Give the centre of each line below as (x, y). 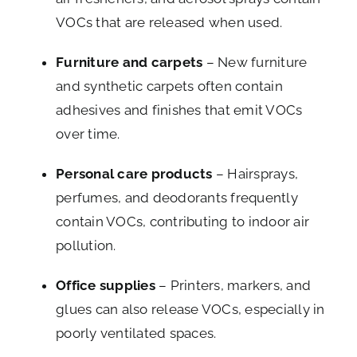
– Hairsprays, (255, 174)
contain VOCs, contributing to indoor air (183, 222)
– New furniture (255, 63)
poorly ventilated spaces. (136, 333)
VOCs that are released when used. (169, 23)
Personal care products (134, 174)
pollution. (86, 246)
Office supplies (106, 286)
